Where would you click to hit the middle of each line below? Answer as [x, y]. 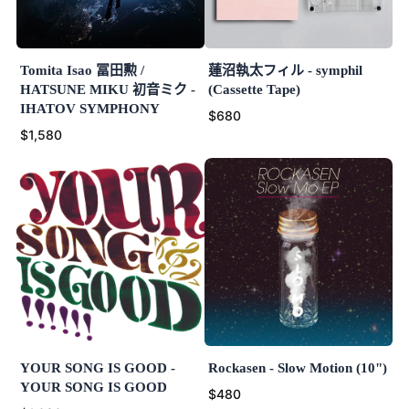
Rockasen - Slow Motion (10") [298, 368]
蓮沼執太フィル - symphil [285, 71]
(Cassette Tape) [254, 90]
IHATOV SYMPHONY [90, 109]
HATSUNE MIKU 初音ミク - [108, 90]
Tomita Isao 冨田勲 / [82, 71]
